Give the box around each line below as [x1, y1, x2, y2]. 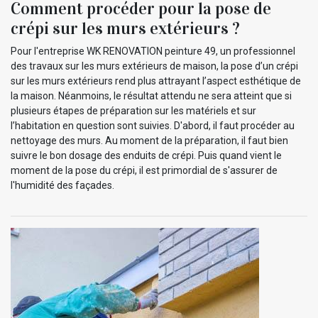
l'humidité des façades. [11, 179, 114, 191]
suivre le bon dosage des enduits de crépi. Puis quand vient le [11, 149, 282, 161]
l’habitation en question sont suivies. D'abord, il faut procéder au [11, 119, 295, 131]
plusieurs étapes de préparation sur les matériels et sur [11, 104, 256, 116]
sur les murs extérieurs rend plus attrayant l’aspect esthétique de [11, 75, 301, 87]
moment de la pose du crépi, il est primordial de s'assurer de [11, 164, 278, 176]
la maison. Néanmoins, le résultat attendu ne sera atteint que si [11, 89, 292, 102]
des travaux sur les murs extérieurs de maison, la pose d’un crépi [11, 60, 298, 72]
